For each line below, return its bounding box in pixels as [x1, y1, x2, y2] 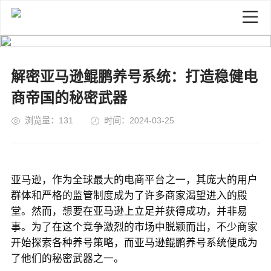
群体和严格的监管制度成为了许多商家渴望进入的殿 [10, 188, 247, 202]
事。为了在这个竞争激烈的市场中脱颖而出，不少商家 [10, 219, 258, 233]
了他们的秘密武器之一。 [10, 250, 124, 265]
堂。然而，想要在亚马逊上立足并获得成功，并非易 [10, 203, 247, 218]
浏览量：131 [25, 115, 76, 125]
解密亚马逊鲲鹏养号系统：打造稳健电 [10, 68, 258, 85]
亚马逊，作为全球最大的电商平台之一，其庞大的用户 [10, 172, 258, 186]
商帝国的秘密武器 [10, 89, 127, 106]
